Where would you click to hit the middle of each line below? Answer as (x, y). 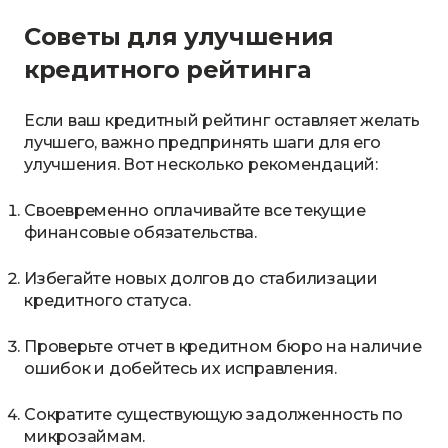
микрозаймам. (85, 436)
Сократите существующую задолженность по (213, 414)
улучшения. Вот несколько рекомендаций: (201, 164)
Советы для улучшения (179, 36)
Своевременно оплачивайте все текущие (195, 210)
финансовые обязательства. (140, 232)
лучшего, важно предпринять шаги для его (202, 142)
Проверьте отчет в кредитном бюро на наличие (223, 346)
